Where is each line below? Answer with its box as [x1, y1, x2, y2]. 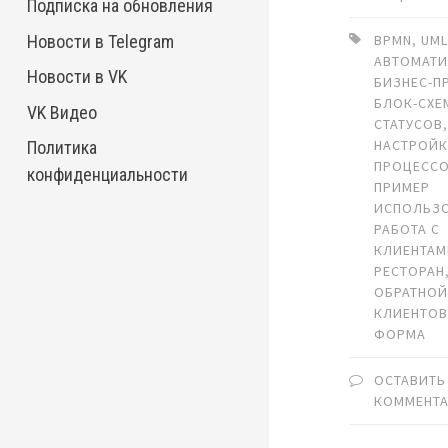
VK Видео [26, 101, 97, 123]
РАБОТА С [374, 219, 441, 238]
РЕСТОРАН [374, 261, 446, 280]
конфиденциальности [26, 164, 188, 186]
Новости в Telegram [26, 30, 174, 52]
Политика [26, 137, 97, 159]
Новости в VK [26, 66, 127, 88]
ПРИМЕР [374, 177, 431, 196]
